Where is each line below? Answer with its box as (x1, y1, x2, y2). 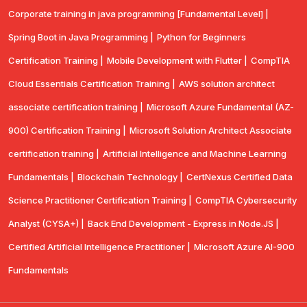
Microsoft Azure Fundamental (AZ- (147, 101, 294, 113)
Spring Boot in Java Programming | (8, 32, 153, 43)
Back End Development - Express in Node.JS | (88, 218, 279, 230)
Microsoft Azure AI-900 (194, 241, 295, 253)
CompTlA (251, 55, 290, 66)
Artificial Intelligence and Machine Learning (103, 148, 286, 160)
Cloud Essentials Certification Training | (8, 78, 175, 90)
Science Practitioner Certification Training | (8, 195, 192, 206)
